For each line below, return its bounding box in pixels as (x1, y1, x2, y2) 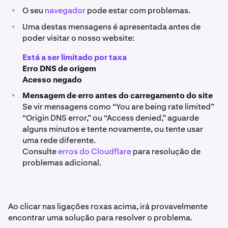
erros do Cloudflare (58, 146, 131, 157)
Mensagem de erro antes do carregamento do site (22, 90, 213, 101)
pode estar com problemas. (85, 5, 190, 16)
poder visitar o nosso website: (22, 33, 134, 43)
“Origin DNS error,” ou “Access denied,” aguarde (22, 112, 199, 123)
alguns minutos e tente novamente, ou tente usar (22, 124, 203, 134)
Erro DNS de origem (22, 63, 96, 74)
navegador (45, 5, 85, 16)
